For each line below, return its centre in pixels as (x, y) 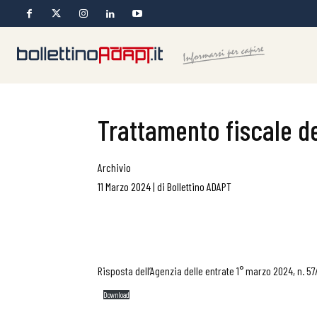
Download (117, 295)
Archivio (114, 167)
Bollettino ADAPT (199, 186)
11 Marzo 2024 (124, 186)
